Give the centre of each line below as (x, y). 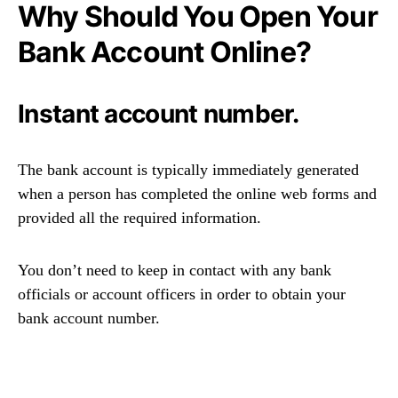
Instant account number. (158, 114)
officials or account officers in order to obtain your (182, 295)
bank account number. (89, 318)
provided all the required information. (139, 218)
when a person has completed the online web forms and (197, 194)
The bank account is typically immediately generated (188, 170)
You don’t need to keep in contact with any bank (175, 271)
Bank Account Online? (165, 52)
